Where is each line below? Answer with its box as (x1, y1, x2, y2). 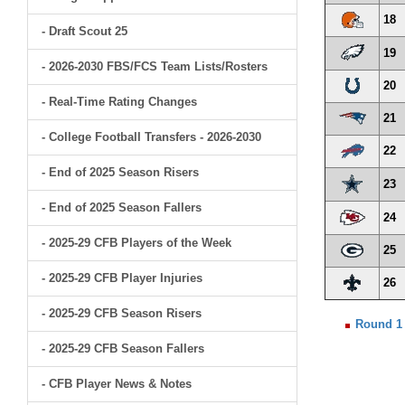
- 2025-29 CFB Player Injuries (42, 271, 202, 285)
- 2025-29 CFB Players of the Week (42, 236, 231, 250)
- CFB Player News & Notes (42, 377, 192, 391)
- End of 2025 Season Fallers (42, 201, 202, 214)
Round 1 (355, 317, 402, 331)
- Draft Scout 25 (42, 24, 127, 38)
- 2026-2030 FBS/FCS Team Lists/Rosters (42, 60, 268, 73)
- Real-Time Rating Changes (42, 95, 197, 108)
